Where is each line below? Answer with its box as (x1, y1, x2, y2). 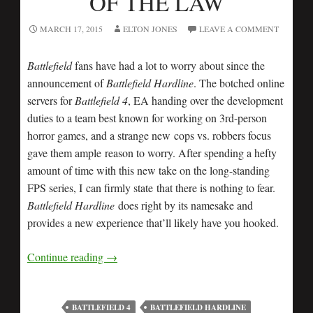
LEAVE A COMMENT (198, 23, 279, 35)
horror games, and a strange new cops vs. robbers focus (27, 128, 271, 143)
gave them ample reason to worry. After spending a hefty (27, 145, 277, 161)
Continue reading (27, 249, 106, 265)
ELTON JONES (122, 23, 177, 35)
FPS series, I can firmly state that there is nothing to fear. (27, 180, 275, 196)
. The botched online (194, 75, 284, 91)
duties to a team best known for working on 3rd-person (27, 110, 267, 126)
